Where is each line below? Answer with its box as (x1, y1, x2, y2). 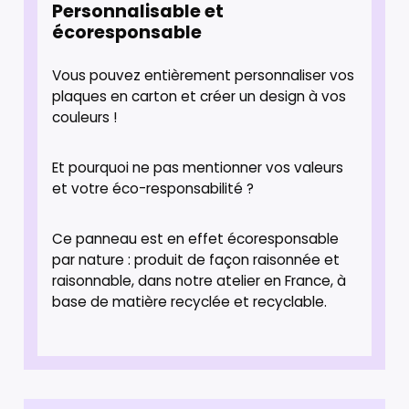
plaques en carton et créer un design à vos (52, 86, 347, 106)
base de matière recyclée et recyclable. (52, 291, 328, 311)
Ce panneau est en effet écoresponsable (52, 228, 340, 248)
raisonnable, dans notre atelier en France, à (52, 270, 347, 290)
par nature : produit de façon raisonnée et (52, 249, 341, 269)
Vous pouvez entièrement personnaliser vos (52, 65, 355, 85)
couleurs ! (52, 107, 118, 127)
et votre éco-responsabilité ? (52, 178, 258, 198)
